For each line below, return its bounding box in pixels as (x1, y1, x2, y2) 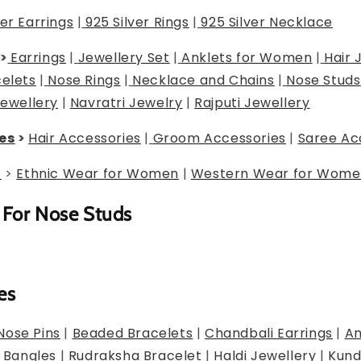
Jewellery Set (77, 48, 170, 67)
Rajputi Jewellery (194, 93, 310, 112)
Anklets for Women (181, 48, 313, 67)
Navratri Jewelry (69, 93, 183, 112)
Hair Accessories (28, 128, 141, 147)
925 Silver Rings (85, 12, 189, 31)
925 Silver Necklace (201, 12, 333, 31)
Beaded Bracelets (72, 323, 193, 342)
